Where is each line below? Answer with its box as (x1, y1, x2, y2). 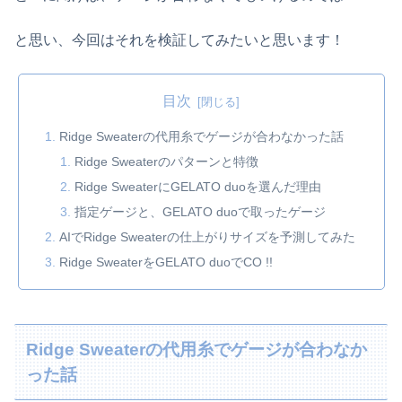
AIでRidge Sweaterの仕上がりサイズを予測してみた (58, 229, 355, 244)
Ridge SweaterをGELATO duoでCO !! (58, 254, 273, 269)
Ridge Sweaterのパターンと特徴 (74, 154, 259, 170)
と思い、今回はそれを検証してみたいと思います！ (14, 32, 345, 48)
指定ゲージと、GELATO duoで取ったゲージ (74, 204, 327, 219)
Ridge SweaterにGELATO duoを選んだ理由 (74, 179, 322, 194)
